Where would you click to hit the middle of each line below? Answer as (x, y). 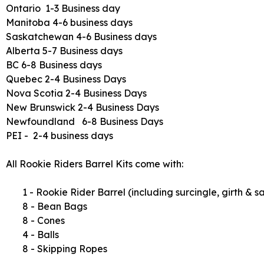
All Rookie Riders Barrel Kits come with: (95, 164)
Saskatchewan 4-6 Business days (81, 37)
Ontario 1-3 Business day (63, 8)
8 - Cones (35, 220)
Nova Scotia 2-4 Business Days (76, 93)
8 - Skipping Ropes (57, 249)
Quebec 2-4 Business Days (66, 79)
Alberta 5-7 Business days (64, 51)
